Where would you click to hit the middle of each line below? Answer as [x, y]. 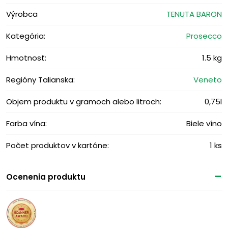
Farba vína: [26, 123]
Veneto [208, 79]
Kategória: [26, 36]
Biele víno [204, 123]
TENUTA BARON [194, 14]
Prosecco [204, 36]
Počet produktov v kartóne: [58, 145]
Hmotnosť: [26, 58]
